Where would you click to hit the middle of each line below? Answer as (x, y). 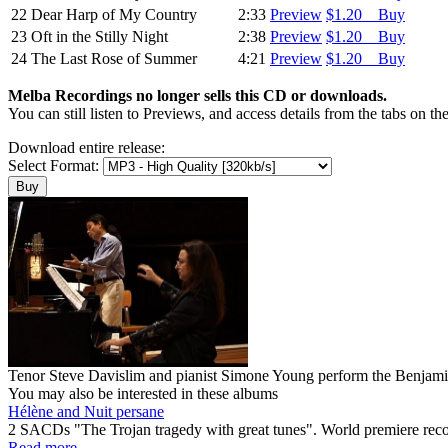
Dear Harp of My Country (114, 14)
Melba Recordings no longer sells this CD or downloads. (197, 95)
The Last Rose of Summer (114, 58)
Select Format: (55, 165)
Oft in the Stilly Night (99, 36)
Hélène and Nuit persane (86, 411)
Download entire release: (86, 147)
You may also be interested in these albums (143, 393)
